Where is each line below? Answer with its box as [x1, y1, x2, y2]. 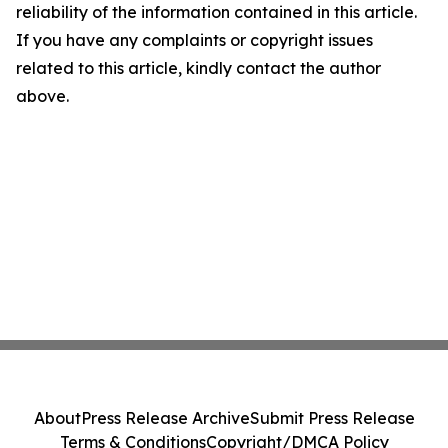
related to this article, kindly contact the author [16, 58, 381, 78]
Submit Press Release [249, 408, 415, 428]
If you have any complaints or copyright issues [16, 30, 373, 50]
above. [16, 86, 69, 106]
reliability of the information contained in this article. [16, 2, 417, 22]
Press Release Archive [80, 408, 250, 428]
